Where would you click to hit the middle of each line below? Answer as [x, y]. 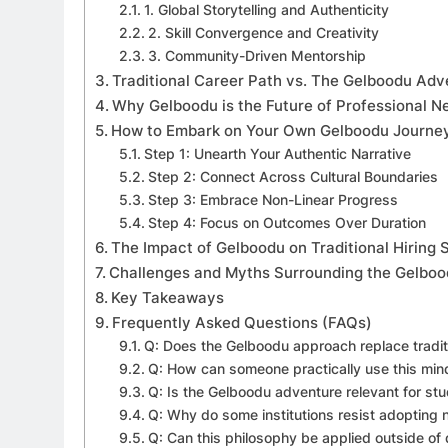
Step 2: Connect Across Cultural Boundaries [292, 176]
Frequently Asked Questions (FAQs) [242, 322]
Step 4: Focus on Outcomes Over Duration [286, 222]
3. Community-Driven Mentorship [256, 55]
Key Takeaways [168, 297]
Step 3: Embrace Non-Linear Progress [272, 199]
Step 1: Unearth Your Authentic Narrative [277, 153]
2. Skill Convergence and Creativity [263, 32]
